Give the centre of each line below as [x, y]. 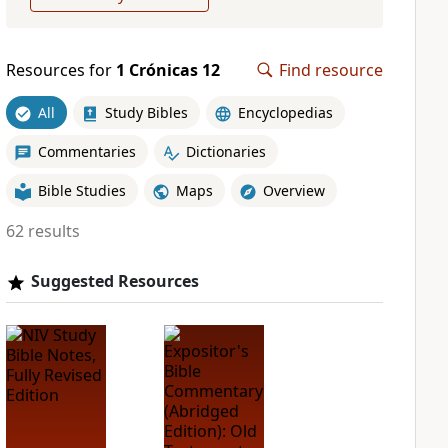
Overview [293, 190]
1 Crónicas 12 [167, 70]
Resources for [60, 70]
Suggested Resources [114, 281]
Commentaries [86, 151]
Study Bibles [146, 112]
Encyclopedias [285, 112]
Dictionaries [225, 151]
